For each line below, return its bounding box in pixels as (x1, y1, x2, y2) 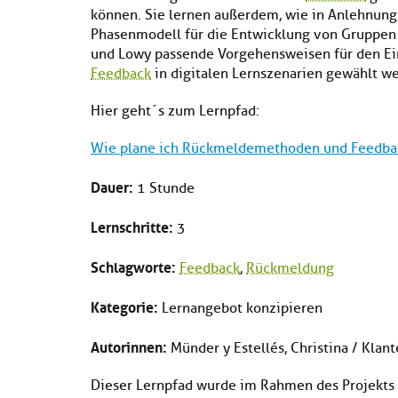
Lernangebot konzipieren (158, 299, 322, 317)
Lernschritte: (91, 214, 173, 237)
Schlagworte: (91, 254, 176, 277)
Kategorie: (91, 294, 158, 317)
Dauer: (91, 174, 133, 197)
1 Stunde (133, 179, 195, 197)
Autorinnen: (91, 334, 167, 357)
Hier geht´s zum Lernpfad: (91, 102, 259, 120)
